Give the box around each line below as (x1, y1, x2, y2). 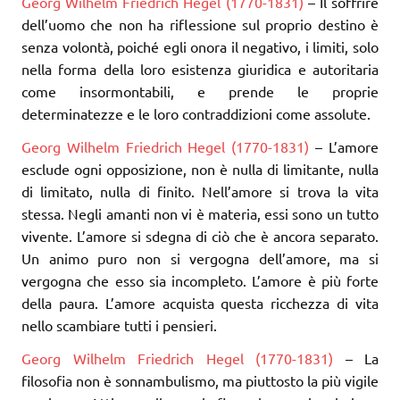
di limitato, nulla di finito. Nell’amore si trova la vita (21, 181, 379, 200)
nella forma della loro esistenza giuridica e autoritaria (21, 59, 379, 78)
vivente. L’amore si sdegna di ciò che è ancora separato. (21, 226, 379, 245)
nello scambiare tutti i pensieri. (21, 315, 217, 334)
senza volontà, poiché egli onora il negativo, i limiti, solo (21, 37, 379, 55)
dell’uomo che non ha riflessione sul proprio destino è (21, 14, 379, 33)
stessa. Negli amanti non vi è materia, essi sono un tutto (21, 204, 379, 222)
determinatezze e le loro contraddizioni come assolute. (21, 104, 371, 122)
